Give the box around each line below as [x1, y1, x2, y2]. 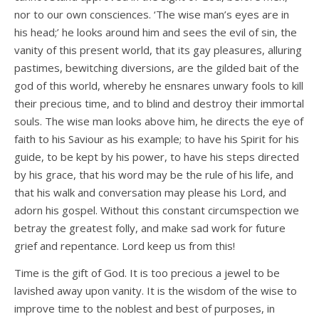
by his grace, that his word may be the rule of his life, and [14, 167, 293, 182]
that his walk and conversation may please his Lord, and [14, 185, 286, 200]
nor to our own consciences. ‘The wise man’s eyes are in [14, 7, 289, 22]
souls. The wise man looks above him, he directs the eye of [14, 114, 303, 129]
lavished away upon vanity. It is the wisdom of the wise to [14, 283, 297, 298]
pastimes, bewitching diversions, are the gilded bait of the [14, 61, 299, 75]
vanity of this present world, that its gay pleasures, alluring [14, 43, 302, 58]
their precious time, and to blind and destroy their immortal [14, 96, 304, 111]
